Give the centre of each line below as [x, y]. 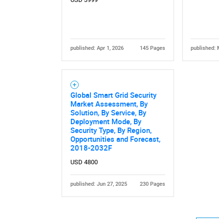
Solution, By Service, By [108, 112]
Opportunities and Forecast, [115, 139]
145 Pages [153, 48]
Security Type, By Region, [111, 130]
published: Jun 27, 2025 [99, 184]
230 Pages [153, 184]
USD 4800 [84, 162]
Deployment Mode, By [106, 121]
